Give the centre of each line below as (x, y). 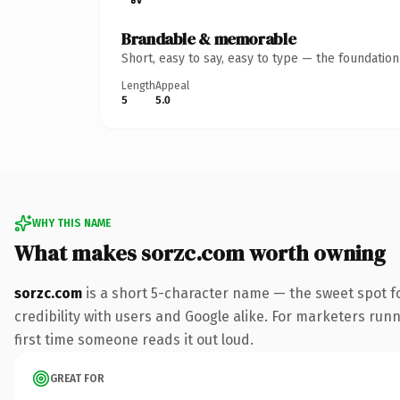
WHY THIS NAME (71, 223)
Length (138, 85)
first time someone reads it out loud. (134, 339)
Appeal (172, 85)
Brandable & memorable (209, 38)
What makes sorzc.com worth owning (200, 253)
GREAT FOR (77, 378)
